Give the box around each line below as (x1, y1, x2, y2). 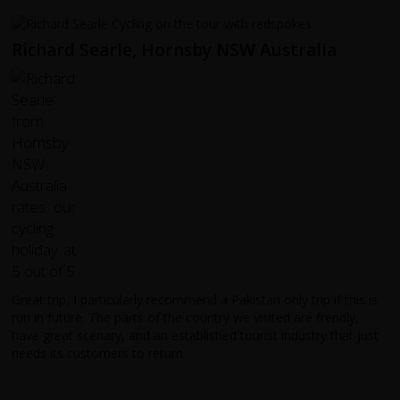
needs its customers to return (12, 344, 184, 362)
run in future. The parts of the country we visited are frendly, (12, 308, 360, 326)
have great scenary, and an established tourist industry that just (12, 326, 379, 344)
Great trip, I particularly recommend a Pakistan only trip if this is (12, 290, 379, 308)
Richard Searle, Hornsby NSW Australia (12, 37, 337, 62)
